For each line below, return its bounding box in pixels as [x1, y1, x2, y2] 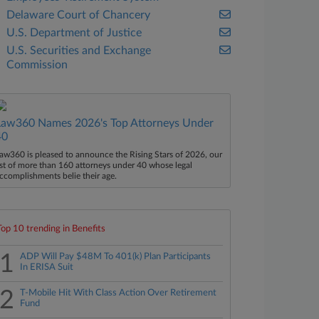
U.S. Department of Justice [6, 27, 142, 38]
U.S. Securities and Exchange [6, 45, 152, 56]
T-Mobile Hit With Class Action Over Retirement [20, 288, 217, 298]
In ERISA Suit [20, 263, 74, 272]
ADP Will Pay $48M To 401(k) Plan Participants [20, 252, 211, 261]
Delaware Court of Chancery [6, 9, 151, 21]
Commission [6, 59, 68, 70]
